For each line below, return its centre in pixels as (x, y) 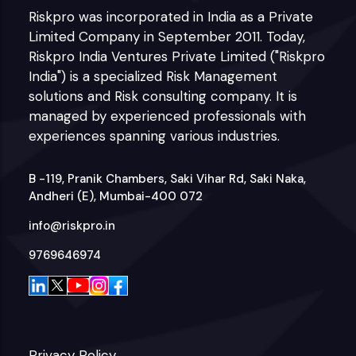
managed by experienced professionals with (167, 116)
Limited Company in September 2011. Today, (166, 36)
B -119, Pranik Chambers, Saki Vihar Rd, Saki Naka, (167, 178)
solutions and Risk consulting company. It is (163, 96)
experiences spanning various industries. (154, 135)
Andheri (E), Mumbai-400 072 (115, 196)
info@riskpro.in (72, 225)
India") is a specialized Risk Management (153, 76)
